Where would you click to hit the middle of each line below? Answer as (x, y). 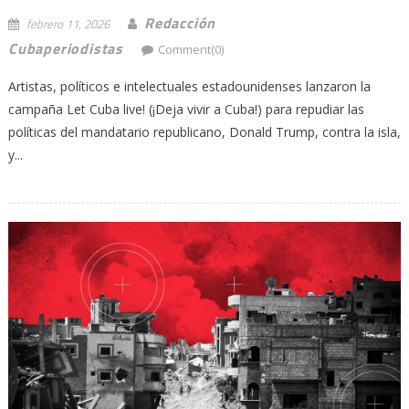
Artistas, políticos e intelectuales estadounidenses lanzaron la (189, 87)
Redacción (180, 23)
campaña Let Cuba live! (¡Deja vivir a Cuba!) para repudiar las (186, 110)
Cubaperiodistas (65, 49)
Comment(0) (190, 50)
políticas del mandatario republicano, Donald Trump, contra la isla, (204, 132)
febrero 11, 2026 (68, 24)
